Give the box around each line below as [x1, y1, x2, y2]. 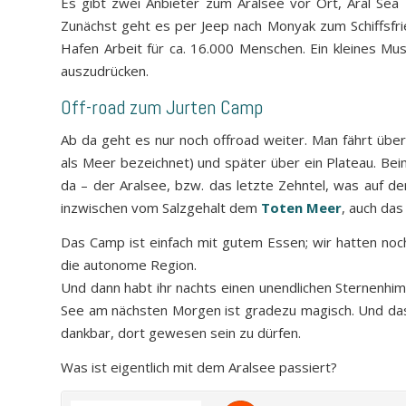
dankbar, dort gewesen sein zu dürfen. [61, 324, 301, 343]
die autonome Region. [61, 256, 197, 275]
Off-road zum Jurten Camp [61, 94, 263, 121]
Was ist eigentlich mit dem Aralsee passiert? [61, 358, 337, 377]
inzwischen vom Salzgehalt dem [61, 198, 261, 217]
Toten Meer [261, 198, 342, 217]
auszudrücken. [61, 62, 149, 81]
